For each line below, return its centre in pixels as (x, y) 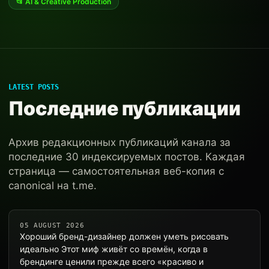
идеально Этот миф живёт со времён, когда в (114, 249)
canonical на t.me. (53, 186)
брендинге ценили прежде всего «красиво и (112, 261)
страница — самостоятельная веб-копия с (116, 171)
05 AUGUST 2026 (52, 225)
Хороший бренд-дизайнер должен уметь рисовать (124, 236)
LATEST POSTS (34, 87)
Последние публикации (125, 108)
